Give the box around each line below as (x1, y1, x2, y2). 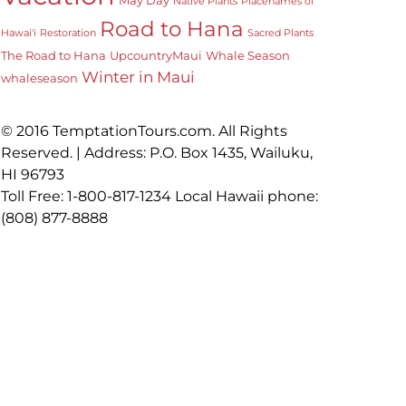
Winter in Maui (82, 67, 195, 86)
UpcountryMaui (110, 47, 202, 63)
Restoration (40, 26, 96, 39)
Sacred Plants (247, 26, 314, 39)
